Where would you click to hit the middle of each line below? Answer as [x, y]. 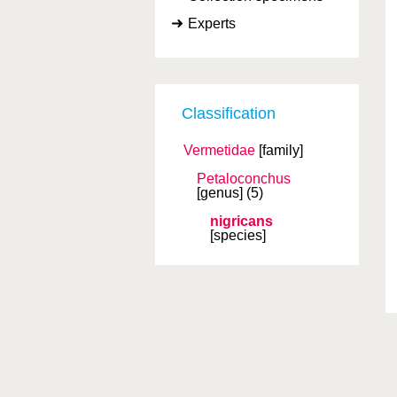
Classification [229, 113]
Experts [212, 23]
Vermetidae [219, 150]
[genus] [220, 193]
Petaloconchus [244, 179]
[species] [238, 235]
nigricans [241, 221]
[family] [281, 150]
